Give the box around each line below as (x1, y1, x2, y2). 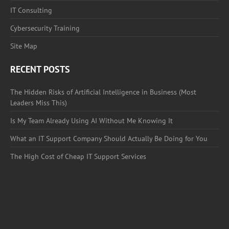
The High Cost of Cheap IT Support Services (10, 152, 146, 162)
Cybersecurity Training (10, 24, 80, 33)
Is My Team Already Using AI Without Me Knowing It (10, 116, 173, 126)
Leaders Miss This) (10, 98, 67, 108)
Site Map (10, 41, 37, 51)
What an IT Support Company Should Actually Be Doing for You (10, 134, 208, 144)
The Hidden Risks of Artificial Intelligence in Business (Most (10, 87, 196, 97)
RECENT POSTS (10, 63, 70, 76)
